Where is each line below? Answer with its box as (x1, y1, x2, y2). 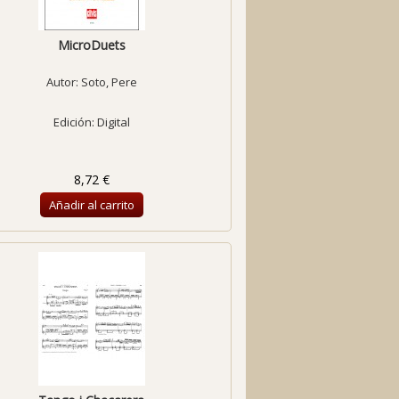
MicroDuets (57, 37, 126, 53)
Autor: (45, 74, 81, 90)
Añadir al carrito (48, 197, 134, 213)
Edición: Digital (53, 114, 130, 130)
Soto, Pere (80, 74, 137, 90)
